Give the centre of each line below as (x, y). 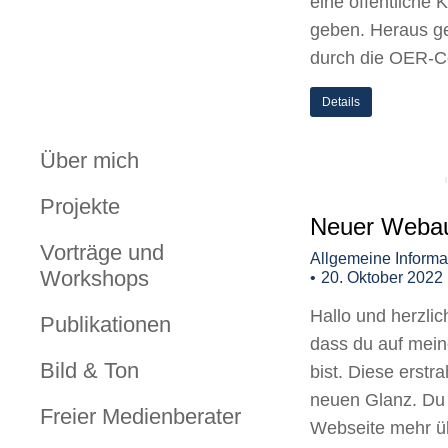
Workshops (94, 279)
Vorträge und (102, 253)
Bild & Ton (89, 371)
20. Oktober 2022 (382, 277)
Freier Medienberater (140, 417)
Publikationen (105, 325)
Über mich (89, 161)
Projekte (80, 207)
